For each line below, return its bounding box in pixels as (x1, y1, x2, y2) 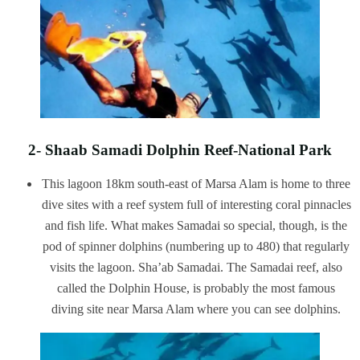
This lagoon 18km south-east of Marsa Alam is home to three (42, 176, 350, 190)
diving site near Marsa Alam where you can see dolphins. (51, 301, 341, 316)
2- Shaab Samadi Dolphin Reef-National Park (28, 141, 332, 158)
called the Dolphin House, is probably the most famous (57, 280, 335, 295)
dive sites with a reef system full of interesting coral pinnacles (41, 197, 351, 211)
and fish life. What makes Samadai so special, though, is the (45, 218, 347, 232)
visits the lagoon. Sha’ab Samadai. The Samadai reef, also (50, 260, 342, 274)
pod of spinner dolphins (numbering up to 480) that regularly (43, 239, 350, 253)
